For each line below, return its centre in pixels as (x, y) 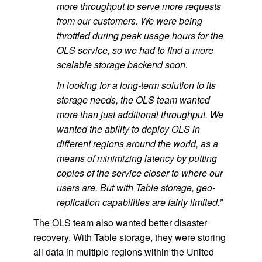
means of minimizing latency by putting (137, 158)
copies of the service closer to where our (139, 173)
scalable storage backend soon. (122, 65)
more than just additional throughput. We (140, 114)
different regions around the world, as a (137, 144)
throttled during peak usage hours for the (140, 35)
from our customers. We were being (129, 21)
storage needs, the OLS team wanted (133, 100)
